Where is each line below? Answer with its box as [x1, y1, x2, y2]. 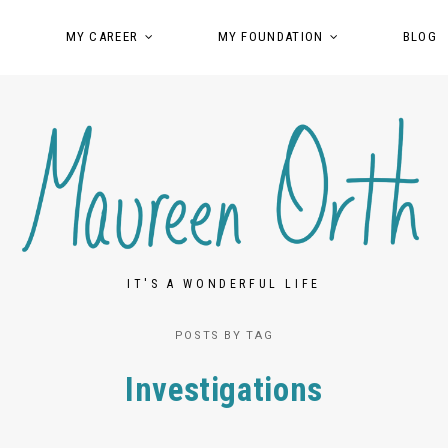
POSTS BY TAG [174, 329, 274, 342]
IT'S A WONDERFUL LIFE [127, 277, 321, 291]
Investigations [124, 370, 324, 409]
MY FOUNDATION [217, 29, 324, 44]
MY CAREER [65, 29, 139, 44]
